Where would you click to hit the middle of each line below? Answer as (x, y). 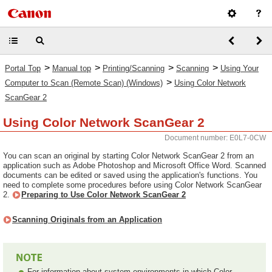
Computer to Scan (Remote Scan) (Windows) (84, 83)
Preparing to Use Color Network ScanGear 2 (104, 195)
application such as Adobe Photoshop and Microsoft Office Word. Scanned (134, 165)
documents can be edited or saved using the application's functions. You (130, 175)
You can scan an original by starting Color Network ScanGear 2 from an (128, 156)
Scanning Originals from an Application (87, 219)
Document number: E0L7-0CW (215, 138)
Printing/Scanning (134, 68)
